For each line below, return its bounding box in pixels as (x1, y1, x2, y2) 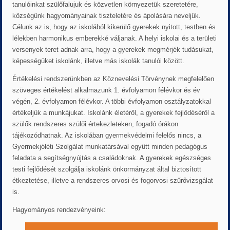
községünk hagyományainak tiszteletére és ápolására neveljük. (12, 11, 201, 20)
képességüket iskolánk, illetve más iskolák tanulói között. (12, 56, 185, 65)
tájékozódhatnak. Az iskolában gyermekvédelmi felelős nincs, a (12, 131, 202, 139)
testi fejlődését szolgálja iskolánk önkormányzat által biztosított (12, 165, 202, 173)
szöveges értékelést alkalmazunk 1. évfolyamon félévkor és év (12, 86, 201, 94)
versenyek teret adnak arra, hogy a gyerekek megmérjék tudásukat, (12, 45, 214, 53)
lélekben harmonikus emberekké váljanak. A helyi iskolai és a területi (12, 34, 217, 42)
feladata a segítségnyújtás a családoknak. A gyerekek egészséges (12, 154, 212, 162)
